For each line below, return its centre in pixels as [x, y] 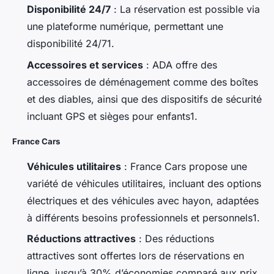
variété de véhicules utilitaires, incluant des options [144, 183]
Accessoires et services [85, 65]
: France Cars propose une [184, 166]
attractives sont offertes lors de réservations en [135, 255]
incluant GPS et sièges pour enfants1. [112, 116]
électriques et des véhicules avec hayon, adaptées [143, 200]
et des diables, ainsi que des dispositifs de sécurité [144, 99]
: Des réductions [175, 238]
